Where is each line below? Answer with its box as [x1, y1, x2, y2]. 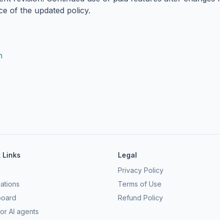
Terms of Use [118, 180, 162, 188]
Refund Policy [118, 193, 163, 202]
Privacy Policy [118, 166, 164, 174]
